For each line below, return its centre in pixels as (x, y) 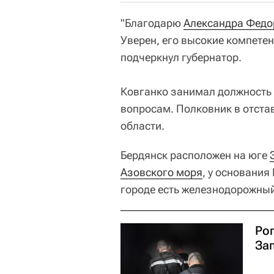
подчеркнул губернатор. (181, 57)
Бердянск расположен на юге (195, 155)
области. (143, 125)
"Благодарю (152, 23)
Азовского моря (161, 172)
